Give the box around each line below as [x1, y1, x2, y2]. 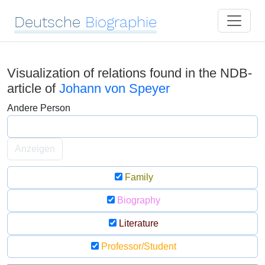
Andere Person [7, 103, 70, 113]
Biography [115, 195, 160, 205]
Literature [117, 218, 159, 228]
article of [7, 81, 59, 96]
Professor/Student [99, 241, 176, 251]
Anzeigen [15, 144, 55, 154]
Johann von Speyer [59, 81, 170, 96]
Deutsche [14, 13, 80, 31]
